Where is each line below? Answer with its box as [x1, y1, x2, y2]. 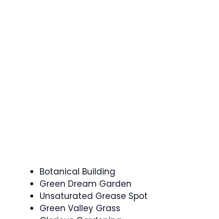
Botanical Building [40, 166, 115, 177]
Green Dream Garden [40, 178, 131, 190]
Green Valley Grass [40, 202, 120, 214]
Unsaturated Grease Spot [40, 190, 148, 202]
